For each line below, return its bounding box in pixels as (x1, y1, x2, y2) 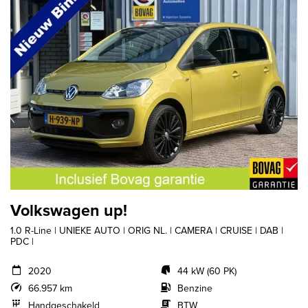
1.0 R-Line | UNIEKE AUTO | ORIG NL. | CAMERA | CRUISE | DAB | (10, 223, 283, 239)
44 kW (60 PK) (177, 264, 236, 279)
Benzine (177, 281, 212, 296)
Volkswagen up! (10, 199, 127, 223)
